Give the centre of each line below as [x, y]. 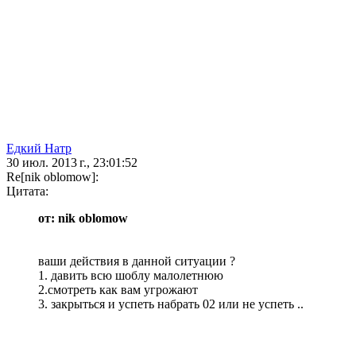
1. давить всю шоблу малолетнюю [131, 276]
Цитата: [27, 192]
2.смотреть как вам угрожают [118, 290]
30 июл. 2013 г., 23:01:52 [72, 163]
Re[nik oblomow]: [52, 177]
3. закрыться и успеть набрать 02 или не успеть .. [171, 304]
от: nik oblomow [83, 219]
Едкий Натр [39, 149]
